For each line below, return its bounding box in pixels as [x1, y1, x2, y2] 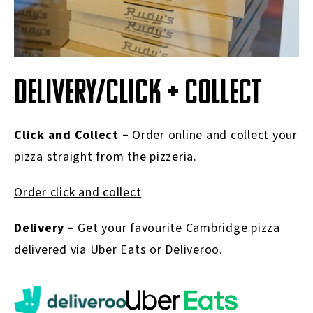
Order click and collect [14, 184, 142, 202]
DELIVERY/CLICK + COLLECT [14, 77, 261, 113]
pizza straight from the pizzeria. [14, 148, 197, 166]
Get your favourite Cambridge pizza [78, 219, 280, 238]
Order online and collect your [132, 126, 298, 145]
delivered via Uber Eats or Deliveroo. [14, 241, 223, 259]
